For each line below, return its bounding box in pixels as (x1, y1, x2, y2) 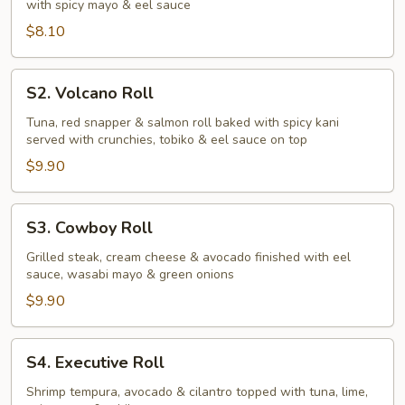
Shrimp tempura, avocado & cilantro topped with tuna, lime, (26, 383, 368, 400)
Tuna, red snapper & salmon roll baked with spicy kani (26, 114, 339, 131)
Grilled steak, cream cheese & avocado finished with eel (26, 249, 351, 266)
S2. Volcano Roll (26, 82, 154, 104)
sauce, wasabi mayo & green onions (26, 266, 234, 283)
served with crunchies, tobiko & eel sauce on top (26, 131, 307, 148)
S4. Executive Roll (26, 352, 165, 373)
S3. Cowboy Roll (26, 217, 153, 239)
